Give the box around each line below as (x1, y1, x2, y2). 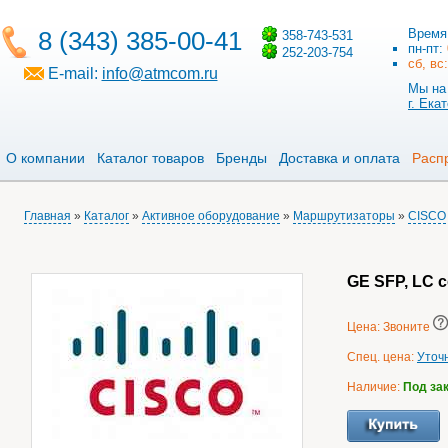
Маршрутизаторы (293, 209, 395, 223)
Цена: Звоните (347, 320, 433, 334)
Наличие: (347, 380, 403, 394)
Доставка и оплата (279, 150, 400, 166)
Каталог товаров (97, 150, 204, 166)
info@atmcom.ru (101, 65, 218, 82)
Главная (24, 209, 71, 223)
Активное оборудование (142, 209, 280, 223)
